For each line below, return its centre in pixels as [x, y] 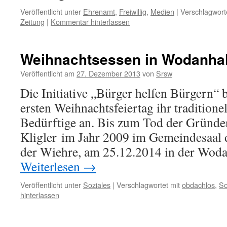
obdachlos [198, 185]
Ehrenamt [99, 11]
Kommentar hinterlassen [90, 22]
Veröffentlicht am [47, 73]
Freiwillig [133, 11]
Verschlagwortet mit [148, 185]
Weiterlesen [52, 166]
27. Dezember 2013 [108, 73]
